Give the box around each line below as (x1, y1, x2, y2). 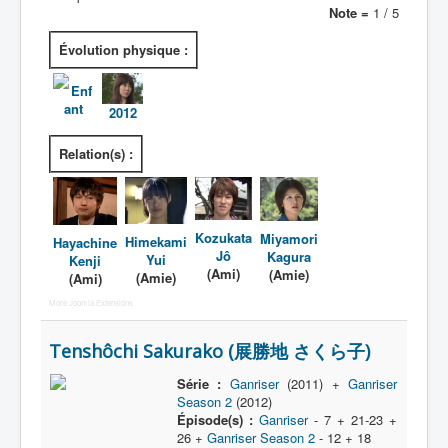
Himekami (125, 231, 187, 251)
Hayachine (53, 233, 117, 252)
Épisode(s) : (176, 410, 253, 429)
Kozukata (195, 227, 252, 247)
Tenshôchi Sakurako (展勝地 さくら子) (49, 339, 370, 363)
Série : (176, 374, 222, 393)
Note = (329, 3, 369, 22)
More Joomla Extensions (49, 297, 133, 308)
